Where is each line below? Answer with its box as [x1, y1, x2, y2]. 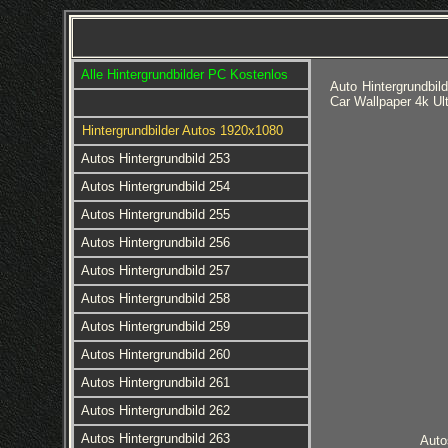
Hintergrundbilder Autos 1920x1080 [81, 123, 283, 138]
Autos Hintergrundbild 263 [80, 431, 230, 446]
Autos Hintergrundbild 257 [80, 263, 230, 278]
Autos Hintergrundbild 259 [80, 319, 230, 334]
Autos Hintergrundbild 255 [80, 207, 230, 222]
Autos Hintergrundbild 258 [80, 291, 230, 306]
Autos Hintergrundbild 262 [80, 403, 230, 418]
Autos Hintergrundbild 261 [80, 375, 230, 390]
